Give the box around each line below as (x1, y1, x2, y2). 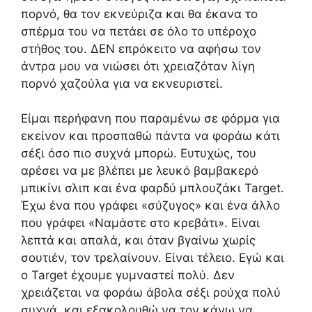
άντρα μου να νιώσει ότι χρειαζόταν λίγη (21, 58, 255, 73)
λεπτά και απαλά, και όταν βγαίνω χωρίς (21, 233, 256, 247)
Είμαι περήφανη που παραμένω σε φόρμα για (21, 111, 280, 125)
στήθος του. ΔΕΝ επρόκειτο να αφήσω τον (21, 41, 261, 56)
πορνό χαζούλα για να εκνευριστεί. (21, 76, 223, 91)
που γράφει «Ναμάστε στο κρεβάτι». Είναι (21, 216, 260, 230)
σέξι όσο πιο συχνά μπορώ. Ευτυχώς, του (21, 146, 256, 160)
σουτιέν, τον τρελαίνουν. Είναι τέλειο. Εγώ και (21, 251, 284, 265)
